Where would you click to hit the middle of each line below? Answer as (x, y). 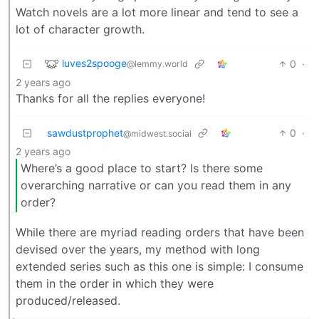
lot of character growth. (80, 29)
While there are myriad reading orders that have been (160, 232)
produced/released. (68, 300)
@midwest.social (157, 133)
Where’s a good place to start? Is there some (142, 168)
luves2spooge (94, 63)
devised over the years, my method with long (138, 249)
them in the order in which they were (115, 283)
